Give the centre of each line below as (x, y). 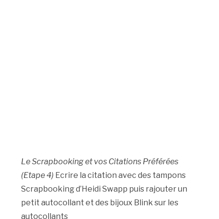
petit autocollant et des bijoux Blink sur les (100, 203)
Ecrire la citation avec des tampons (120, 175)
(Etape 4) (38, 175)
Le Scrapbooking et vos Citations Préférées (100, 162)
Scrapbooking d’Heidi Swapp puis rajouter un (104, 189)
